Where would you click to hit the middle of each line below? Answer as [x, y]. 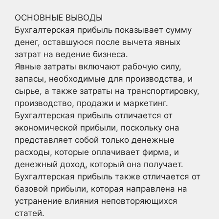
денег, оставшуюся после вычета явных [98, 42]
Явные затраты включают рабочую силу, [98, 66]
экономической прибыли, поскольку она [97, 127]
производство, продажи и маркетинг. [91, 103]
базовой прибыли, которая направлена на [101, 188]
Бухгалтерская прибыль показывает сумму [103, 30]
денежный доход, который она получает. [99, 164]
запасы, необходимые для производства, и [104, 78]
